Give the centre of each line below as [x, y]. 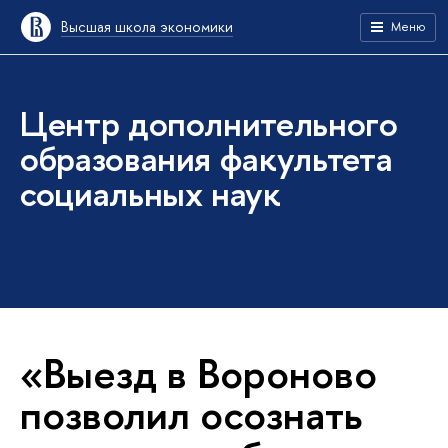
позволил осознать [191, 414]
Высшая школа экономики [147, 26]
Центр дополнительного [209, 123]
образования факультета [206, 158]
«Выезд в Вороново [198, 373]
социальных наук [150, 193]
